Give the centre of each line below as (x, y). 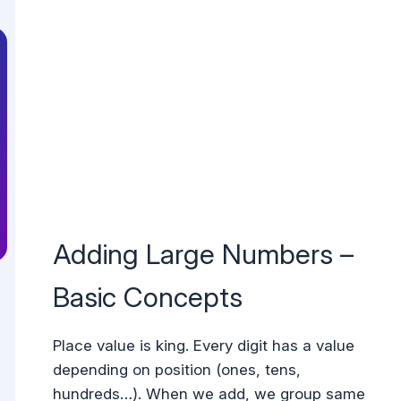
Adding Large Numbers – (204, 253)
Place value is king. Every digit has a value (204, 345)
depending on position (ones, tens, (177, 369)
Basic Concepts (148, 296)
